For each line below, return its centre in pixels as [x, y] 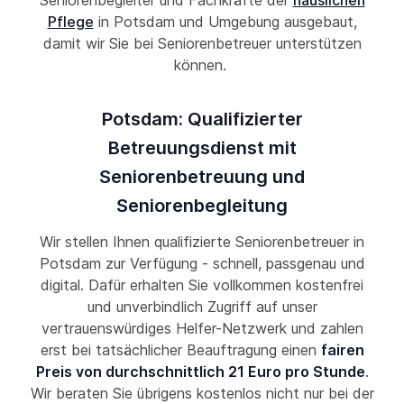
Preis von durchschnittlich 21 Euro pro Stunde [200, 372]
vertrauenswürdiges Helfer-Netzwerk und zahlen [202, 329]
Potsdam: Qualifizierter [202, 119]
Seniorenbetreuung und [202, 177]
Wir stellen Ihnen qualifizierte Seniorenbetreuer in [202, 242]
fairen [342, 350]
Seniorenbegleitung [202, 206]
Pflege [70, 22]
